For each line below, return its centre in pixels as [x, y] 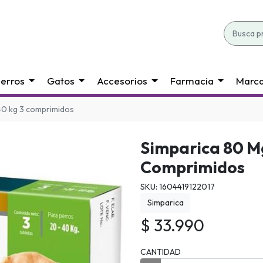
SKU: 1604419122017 [178, 187]
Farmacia [192, 80]
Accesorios [122, 80]
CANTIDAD [161, 252]
